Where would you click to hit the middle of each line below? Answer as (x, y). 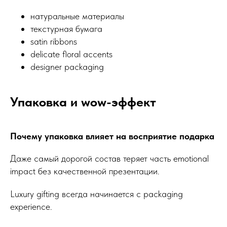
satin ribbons (54, 41)
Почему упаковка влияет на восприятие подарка (112, 136)
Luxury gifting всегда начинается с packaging (97, 194)
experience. (31, 206)
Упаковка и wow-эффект (83, 101)
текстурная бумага (66, 28)
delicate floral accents (71, 54)
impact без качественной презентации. (85, 171)
